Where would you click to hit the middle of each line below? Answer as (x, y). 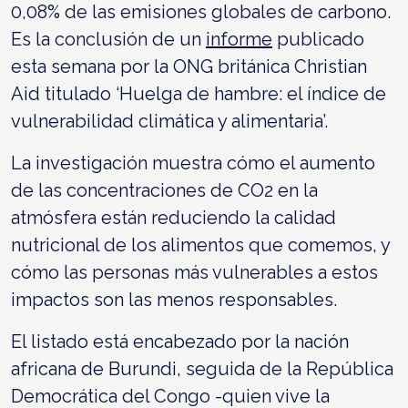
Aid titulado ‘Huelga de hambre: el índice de (199, 93)
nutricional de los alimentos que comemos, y (200, 245)
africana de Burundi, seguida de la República (202, 368)
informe (239, 39)
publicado (318, 39)
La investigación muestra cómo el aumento (193, 163)
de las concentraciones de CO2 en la (164, 190)
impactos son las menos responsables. (174, 299)
